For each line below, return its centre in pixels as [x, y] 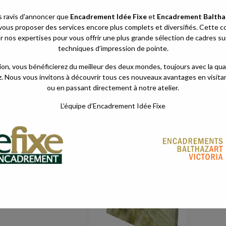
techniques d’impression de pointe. [113, 48]
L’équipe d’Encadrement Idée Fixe [113, 106]
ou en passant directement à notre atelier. [113, 88]
